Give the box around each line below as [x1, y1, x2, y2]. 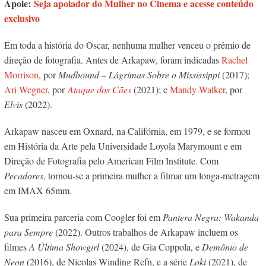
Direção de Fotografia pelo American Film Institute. [4, 154, 200, 167]
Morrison [4, 68, 39, 81]
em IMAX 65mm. [4, 184, 72, 197]
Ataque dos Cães [67, 83, 131, 96]
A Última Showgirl [28, 240, 99, 254]
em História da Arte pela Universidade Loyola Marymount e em [4, 140, 242, 153]
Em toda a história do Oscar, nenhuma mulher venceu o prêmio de [4, 39, 251, 52]
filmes [4, 240, 29, 254]
